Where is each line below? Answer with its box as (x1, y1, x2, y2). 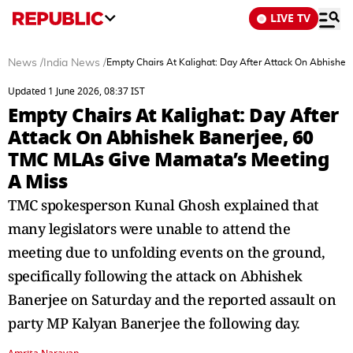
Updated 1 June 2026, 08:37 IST (8, 84, 145, 98)
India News (43, 58, 100, 69)
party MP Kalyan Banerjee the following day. (8, 314, 300, 333)
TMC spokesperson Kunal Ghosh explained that (8, 195, 319, 214)
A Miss (8, 167, 67, 196)
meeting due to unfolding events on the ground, (8, 243, 325, 262)
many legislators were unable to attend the (8, 219, 290, 238)
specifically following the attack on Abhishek (8, 266, 303, 285)
